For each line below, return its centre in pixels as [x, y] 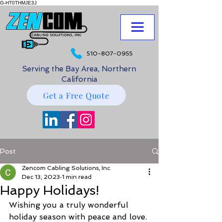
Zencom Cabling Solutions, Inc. [67, 168]
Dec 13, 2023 [41, 177]
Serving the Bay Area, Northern [79, 69]
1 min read [77, 177]
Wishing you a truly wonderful [70, 205]
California [79, 79]
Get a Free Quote [76, 95]
